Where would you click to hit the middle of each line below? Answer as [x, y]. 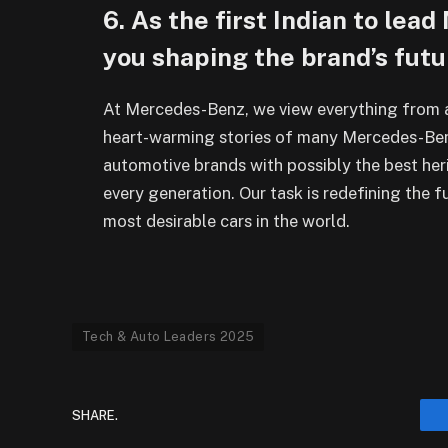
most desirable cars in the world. [226, 220]
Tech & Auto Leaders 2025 [168, 337]
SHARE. [95, 415]
